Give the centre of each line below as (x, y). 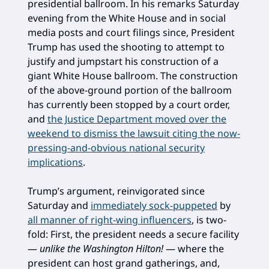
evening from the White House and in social (127, 18)
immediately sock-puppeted (154, 205)
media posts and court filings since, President (131, 32)
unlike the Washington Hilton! (101, 249)
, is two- (209, 220)
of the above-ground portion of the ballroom (130, 90)
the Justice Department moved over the (137, 119)
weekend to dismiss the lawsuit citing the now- (134, 133)
